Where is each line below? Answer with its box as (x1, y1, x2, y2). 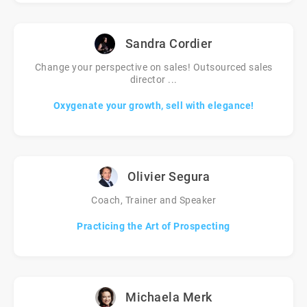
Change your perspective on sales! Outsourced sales (34, 62, 273, 73)
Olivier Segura (127, 169, 210, 184)
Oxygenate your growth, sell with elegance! (53, 100, 254, 111)
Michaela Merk (125, 290, 212, 304)
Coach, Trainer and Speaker (91, 195, 216, 206)
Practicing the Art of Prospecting (77, 221, 230, 232)
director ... (130, 74, 177, 85)
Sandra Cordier (125, 36, 212, 51)
